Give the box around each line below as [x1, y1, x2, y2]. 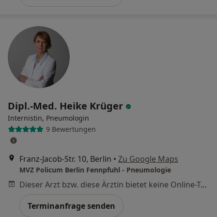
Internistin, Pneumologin [8, 113, 89, 123]
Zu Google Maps [118, 153, 178, 164]
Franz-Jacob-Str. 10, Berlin [19, 153, 111, 164]
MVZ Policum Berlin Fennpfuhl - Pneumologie [19, 165, 171, 174]
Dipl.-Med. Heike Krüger [8, 99, 125, 112]
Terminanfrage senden [28, 200, 115, 211]
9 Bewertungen [46, 124, 96, 134]
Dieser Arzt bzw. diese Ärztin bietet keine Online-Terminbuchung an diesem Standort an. [201, 179, 207, 190]
